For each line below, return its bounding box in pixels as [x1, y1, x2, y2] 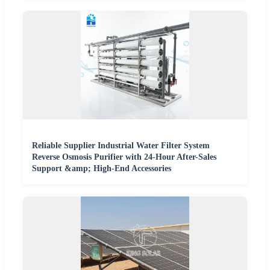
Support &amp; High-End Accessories [32, 163, 171, 173]
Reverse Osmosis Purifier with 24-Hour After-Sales [32, 152, 216, 162]
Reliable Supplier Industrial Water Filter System [32, 140, 210, 150]
